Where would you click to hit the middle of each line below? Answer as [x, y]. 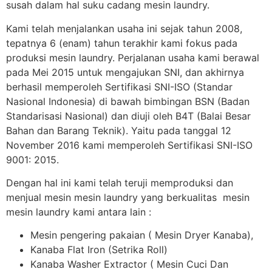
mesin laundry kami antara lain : [79, 212]
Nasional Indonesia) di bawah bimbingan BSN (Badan [128, 101]
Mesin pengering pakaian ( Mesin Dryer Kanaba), [142, 235]
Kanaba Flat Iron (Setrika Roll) [99, 250]
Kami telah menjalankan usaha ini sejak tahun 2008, [124, 28]
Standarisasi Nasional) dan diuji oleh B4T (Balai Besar [128, 116]
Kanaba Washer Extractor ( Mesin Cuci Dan [129, 264]
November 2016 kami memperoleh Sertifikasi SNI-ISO [129, 145]
